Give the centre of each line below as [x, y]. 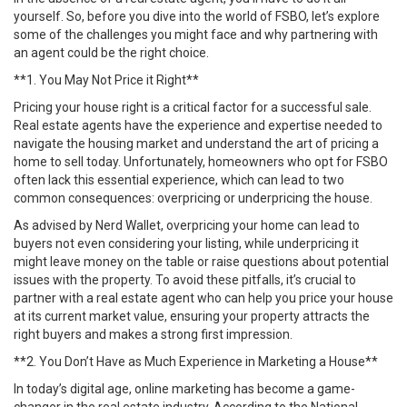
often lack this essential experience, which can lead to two [179, 180]
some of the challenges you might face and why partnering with [196, 35]
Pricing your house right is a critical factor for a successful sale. [193, 107]
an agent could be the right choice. [111, 53]
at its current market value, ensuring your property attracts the [192, 316]
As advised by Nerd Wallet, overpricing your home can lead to [187, 225]
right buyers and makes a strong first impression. [153, 334]
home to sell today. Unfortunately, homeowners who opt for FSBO [201, 162]
